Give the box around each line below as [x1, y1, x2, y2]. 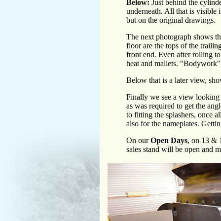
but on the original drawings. [126, 16, 216, 25]
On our [126, 136, 150, 145]
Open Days [150, 136, 187, 145]
